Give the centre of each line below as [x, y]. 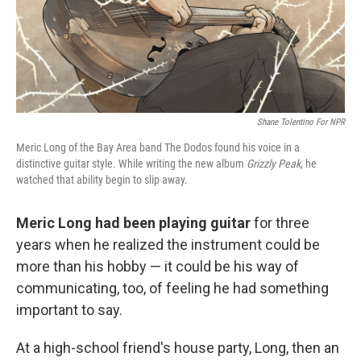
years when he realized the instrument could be [168, 245]
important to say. [69, 310]
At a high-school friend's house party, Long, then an [178, 348]
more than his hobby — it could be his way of [158, 266]
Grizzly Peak [274, 164]
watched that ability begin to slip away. [102, 180]
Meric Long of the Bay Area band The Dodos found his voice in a [158, 147]
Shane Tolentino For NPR [301, 122]
